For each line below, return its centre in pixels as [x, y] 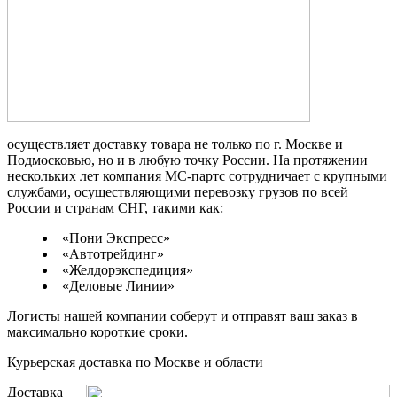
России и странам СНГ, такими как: [115, 207]
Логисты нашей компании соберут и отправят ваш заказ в [183, 315]
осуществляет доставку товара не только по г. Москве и [175, 144]
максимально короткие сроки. [97, 331]
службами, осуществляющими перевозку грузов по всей [178, 191]
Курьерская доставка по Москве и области [135, 362]
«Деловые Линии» [118, 285]
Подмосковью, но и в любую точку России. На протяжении [187, 160]
